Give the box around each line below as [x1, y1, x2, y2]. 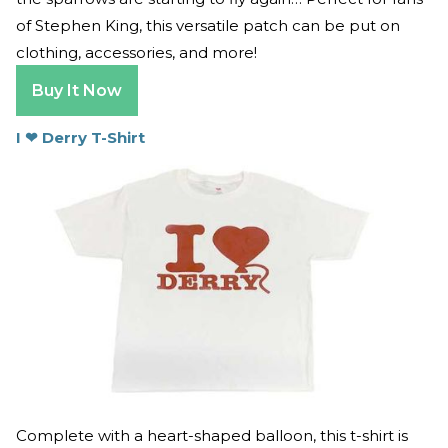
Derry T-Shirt [42, 128, 145, 148]
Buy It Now [32, 81, 122, 101]
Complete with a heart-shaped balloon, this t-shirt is [16, 426, 408, 446]
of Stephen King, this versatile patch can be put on [16, 16, 400, 36]
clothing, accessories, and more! [16, 43, 257, 63]
